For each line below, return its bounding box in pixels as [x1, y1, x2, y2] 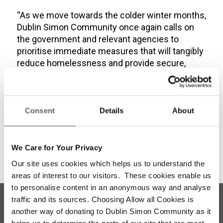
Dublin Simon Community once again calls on [16, 22, 194, 33]
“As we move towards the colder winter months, [16, 10, 206, 21]
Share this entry [16, 96, 79, 108]
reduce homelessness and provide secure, [16, 58, 186, 69]
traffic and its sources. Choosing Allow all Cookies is [11, 195, 194, 203]
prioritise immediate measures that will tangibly [16, 46, 204, 57]
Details [99, 106, 124, 115]
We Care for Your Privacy [11, 143, 102, 152]
